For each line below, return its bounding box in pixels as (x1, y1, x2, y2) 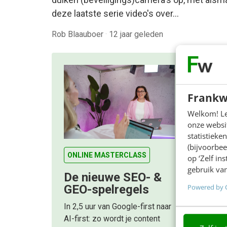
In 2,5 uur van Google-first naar (64, 202, 171, 212)
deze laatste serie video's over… (52, 8, 179, 19)
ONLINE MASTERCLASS (67, 151, 146, 160)
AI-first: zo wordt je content (64, 214, 160, 224)
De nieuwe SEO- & (64, 170, 162, 185)
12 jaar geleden (109, 29, 163, 39)
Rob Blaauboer (52, 29, 105, 39)
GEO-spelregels (64, 182, 149, 197)
